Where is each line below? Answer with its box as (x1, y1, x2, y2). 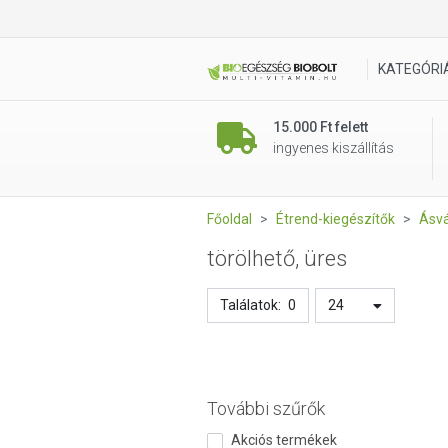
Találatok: (220, 297, 281, 313)
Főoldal (207, 211, 252, 227)
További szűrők (207, 398, 325, 419)
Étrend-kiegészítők (276, 211, 395, 227)
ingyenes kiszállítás (273, 140, 394, 156)
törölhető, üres (207, 246, 347, 271)
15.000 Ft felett (273, 119, 368, 135)
